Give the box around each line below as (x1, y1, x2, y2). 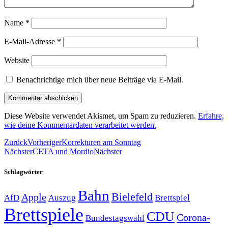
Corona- (177, 211, 210, 223)
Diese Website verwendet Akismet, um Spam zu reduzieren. (4, 111, 198, 121)
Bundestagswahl (85, 213, 145, 223)
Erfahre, (198, 111, 224, 121)
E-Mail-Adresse (4, 37, 57, 46)
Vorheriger (27, 138, 62, 147)
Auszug (48, 192, 76, 203)
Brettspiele (4, 204, 83, 225)
